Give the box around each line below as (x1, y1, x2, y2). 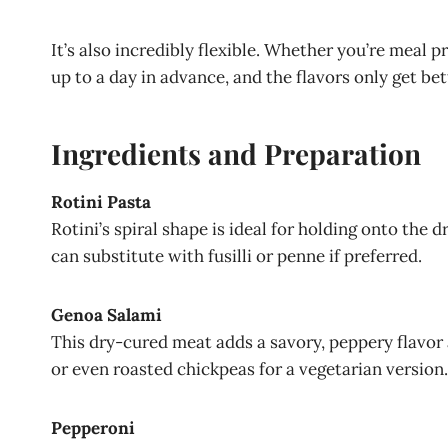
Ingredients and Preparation (51, 134, 421, 172)
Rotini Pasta (51, 190, 151, 213)
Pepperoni (51, 416, 135, 439)
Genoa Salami (51, 303, 162, 326)
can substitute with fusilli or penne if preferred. (51, 244, 422, 267)
